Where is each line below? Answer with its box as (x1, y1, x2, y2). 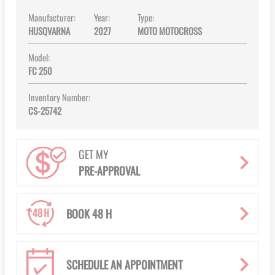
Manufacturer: (28, 10, 76, 25)
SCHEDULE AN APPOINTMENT (66, 256, 182, 273)
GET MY (78, 146, 109, 163)
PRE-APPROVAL (78, 163, 140, 179)
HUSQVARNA (28, 24, 70, 38)
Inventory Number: (28, 90, 90, 104)
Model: (28, 50, 50, 64)
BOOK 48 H (66, 205, 112, 222)
